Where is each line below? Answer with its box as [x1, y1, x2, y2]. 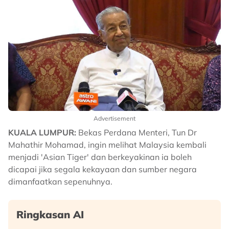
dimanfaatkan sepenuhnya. [8, 176, 112, 187]
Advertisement [94, 114, 135, 122]
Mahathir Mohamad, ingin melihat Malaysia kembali [8, 140, 207, 150]
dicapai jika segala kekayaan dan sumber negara [8, 164, 197, 174]
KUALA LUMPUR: [8, 127, 76, 138]
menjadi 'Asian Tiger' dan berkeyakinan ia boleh [8, 152, 192, 162]
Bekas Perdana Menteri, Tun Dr [76, 127, 197, 138]
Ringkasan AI [16, 208, 84, 221]
